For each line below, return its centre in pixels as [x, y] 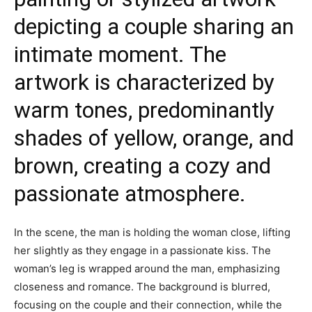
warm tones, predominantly [144, 110]
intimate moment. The [120, 54]
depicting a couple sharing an [154, 26]
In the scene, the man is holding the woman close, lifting [152, 232]
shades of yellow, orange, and [154, 138]
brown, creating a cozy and [142, 166]
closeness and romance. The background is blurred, [142, 287]
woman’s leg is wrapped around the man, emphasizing [147, 268]
